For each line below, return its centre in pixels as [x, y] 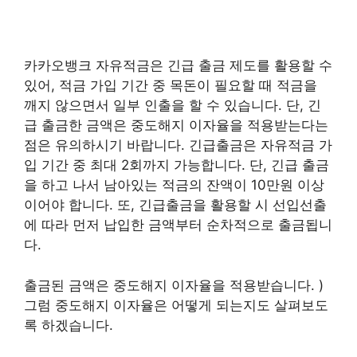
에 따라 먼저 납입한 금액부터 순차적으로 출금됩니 [178, 225]
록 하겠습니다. [69, 325]
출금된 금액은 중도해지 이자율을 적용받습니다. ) [174, 285]
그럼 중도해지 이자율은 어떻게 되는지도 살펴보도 [176, 305]
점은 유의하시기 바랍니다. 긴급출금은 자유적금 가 [178, 145]
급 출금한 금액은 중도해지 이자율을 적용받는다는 [176, 125]
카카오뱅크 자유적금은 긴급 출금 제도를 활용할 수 [178, 65]
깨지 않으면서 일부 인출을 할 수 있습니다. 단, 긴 [173, 105]
